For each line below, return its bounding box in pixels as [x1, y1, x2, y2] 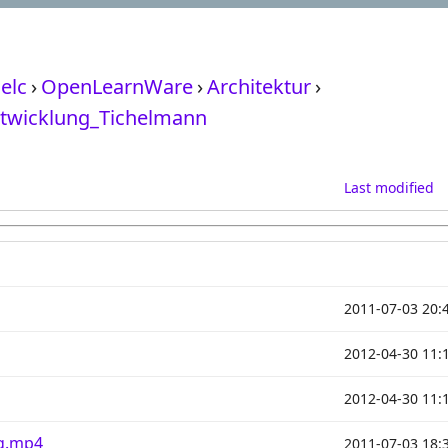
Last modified [344, 178, 434, 197]
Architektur [207, 73, 311, 100]
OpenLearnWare [41, 73, 193, 100]
